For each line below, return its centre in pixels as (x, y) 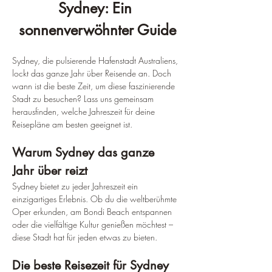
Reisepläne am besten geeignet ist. (72, 124)
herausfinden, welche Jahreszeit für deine (85, 111)
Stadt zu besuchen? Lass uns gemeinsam (84, 98)
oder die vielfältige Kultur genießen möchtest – (94, 224)
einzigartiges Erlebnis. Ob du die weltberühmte (96, 199)
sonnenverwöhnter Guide (97, 30)
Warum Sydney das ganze (85, 152)
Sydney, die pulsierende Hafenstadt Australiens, (96, 60)
